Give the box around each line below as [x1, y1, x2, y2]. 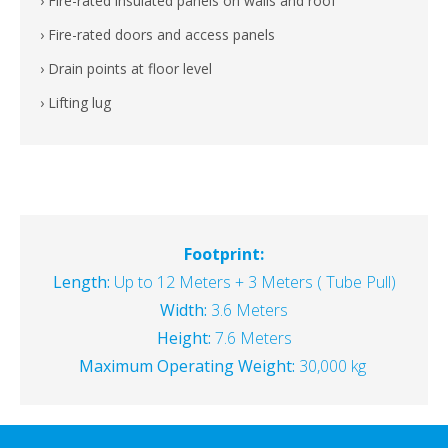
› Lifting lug [40, 93, 127, 113]
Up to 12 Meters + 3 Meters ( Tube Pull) [109, 271, 396, 294]
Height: [156, 327, 211, 350]
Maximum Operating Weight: [78, 355, 295, 378]
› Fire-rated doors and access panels [40, 25, 275, 45]
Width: [160, 299, 207, 322]
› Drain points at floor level [40, 59, 212, 79]
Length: [52, 271, 110, 294]
